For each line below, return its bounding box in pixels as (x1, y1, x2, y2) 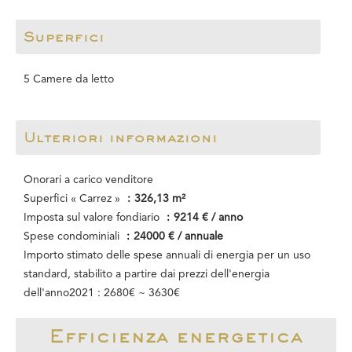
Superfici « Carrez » (24, 193, 123, 204)
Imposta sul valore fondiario (24, 212, 163, 223)
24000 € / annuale (134, 231, 223, 242)
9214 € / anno (174, 212, 243, 223)
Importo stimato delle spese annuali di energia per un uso (24, 250, 310, 261)
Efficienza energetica (49, 325, 303, 346)
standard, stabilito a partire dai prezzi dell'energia (24, 269, 269, 280)
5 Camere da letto (24, 74, 114, 85)
